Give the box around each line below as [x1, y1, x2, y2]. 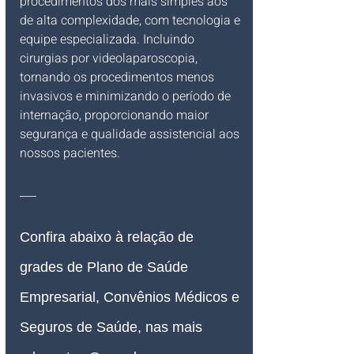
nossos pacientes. [20, 143, 120, 163]
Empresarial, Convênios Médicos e [20, 289, 243, 306]
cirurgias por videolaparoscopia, [20, 48, 201, 68]
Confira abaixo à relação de [20, 229, 198, 246]
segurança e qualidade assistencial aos [20, 124, 243, 144]
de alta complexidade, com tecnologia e [20, 10, 243, 30]
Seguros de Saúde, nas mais [20, 319, 206, 336]
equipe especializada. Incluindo [20, 29, 198, 49]
